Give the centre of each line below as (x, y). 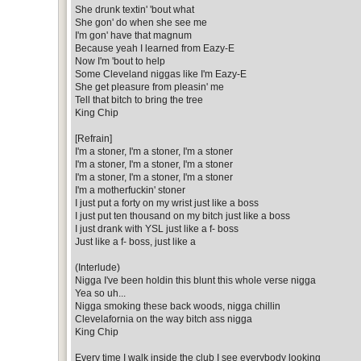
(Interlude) (98, 267)
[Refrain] (93, 138)
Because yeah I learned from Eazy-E (155, 48)
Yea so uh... (100, 293)
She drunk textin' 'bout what (135, 9)
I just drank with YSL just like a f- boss (157, 228)
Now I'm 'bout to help (120, 61)
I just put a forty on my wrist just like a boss (167, 203)
